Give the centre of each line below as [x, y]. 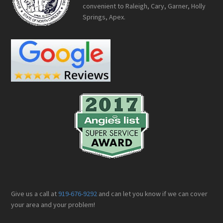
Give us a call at [35, 194]
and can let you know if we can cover [153, 194]
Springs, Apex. [104, 17]
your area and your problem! [53, 205]
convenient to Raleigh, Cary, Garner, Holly [144, 6]
